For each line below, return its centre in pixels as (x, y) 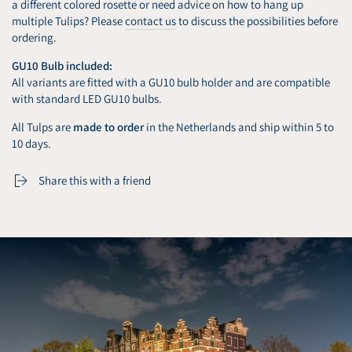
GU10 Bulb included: (62, 65)
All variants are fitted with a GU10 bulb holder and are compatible (171, 82)
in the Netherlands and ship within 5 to (239, 126)
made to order (107, 126)
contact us (150, 20)
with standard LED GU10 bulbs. (87, 98)
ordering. (34, 37)
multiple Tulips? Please (68, 20)
